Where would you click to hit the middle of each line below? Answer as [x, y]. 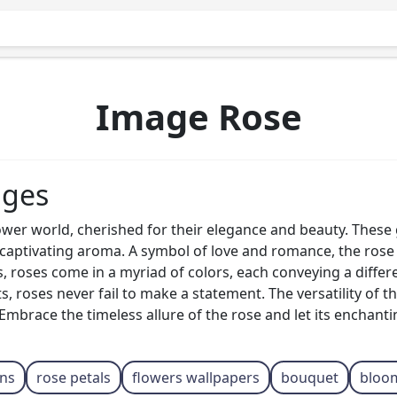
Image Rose [198, 117]
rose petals [73, 378]
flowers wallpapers [195, 378]
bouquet [309, 378]
